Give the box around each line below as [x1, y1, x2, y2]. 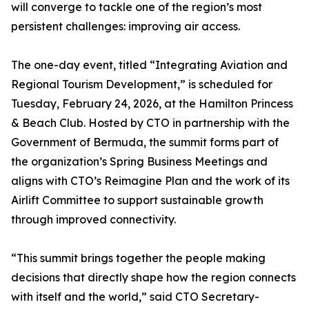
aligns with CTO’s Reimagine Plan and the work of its [11, 174, 290, 188]
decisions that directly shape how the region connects [11, 270, 296, 284]
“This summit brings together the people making [11, 251, 266, 265]
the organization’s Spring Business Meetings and [11, 154, 268, 168]
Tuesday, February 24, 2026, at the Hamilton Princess [11, 97, 293, 110]
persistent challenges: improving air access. [11, 19, 240, 33]
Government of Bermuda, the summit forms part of [11, 135, 279, 149]
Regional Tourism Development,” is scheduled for [11, 77, 272, 91]
